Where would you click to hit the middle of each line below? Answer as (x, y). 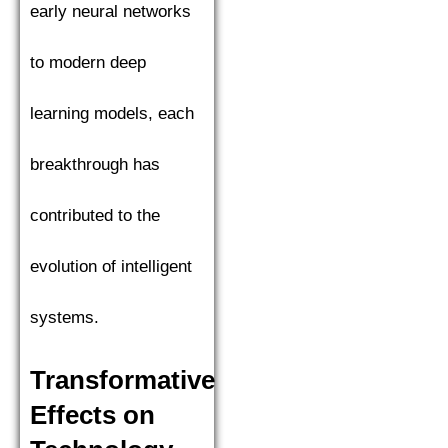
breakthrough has (95, 165)
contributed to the (95, 216)
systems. (64, 318)
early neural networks (110, 12)
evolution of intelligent (111, 267)
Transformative (122, 380)
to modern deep (88, 63)
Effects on (92, 415)
